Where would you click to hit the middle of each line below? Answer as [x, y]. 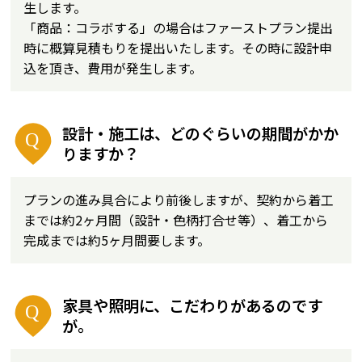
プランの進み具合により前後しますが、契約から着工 [179, 200]
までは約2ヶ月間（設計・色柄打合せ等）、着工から [176, 220]
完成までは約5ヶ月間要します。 [117, 240]
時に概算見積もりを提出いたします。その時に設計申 [178, 48]
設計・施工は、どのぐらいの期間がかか [201, 133]
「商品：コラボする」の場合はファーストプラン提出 [179, 27]
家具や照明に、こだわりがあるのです [193, 305]
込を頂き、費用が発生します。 [113, 68]
